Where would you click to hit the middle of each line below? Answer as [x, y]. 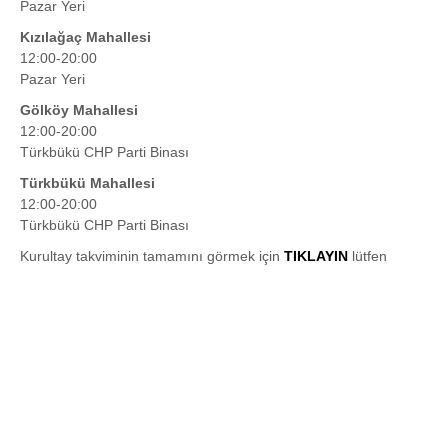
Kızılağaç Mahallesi [85, 37]
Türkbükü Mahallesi [87, 183]
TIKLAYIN [316, 256]
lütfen [367, 256]
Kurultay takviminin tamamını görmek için [152, 256]
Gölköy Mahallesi [79, 110]
